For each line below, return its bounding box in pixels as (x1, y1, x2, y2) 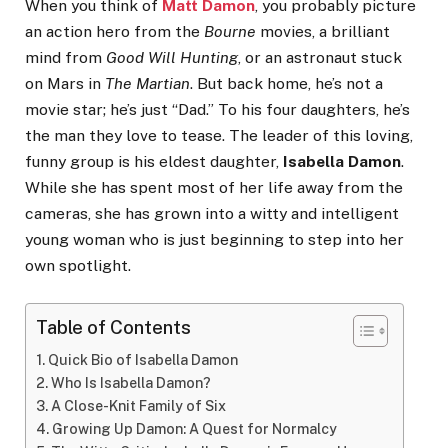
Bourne (204, 22, 256, 41)
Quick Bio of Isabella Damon (47, 352, 238, 369)
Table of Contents (36, 316, 191, 339)
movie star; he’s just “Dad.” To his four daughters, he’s (25, 100, 410, 119)
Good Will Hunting (106, 48, 238, 67)
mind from (25, 48, 106, 67)
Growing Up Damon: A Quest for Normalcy (51, 421, 337, 438)
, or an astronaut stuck (238, 48, 402, 67)
